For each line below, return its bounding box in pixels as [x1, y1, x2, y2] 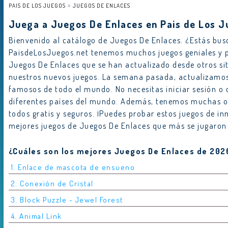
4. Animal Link [11, 211, 62, 221]
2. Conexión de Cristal [11, 178, 94, 188]
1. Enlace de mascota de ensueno [11, 162, 135, 172]
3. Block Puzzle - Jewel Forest [11, 194, 124, 205]
